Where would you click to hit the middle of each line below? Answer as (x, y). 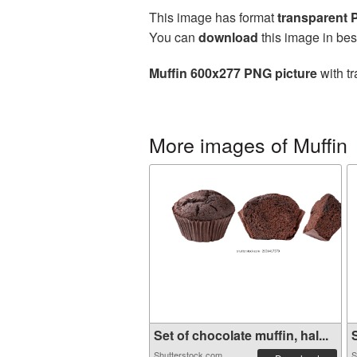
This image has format (213, 17)
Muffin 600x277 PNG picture (233, 73)
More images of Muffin (248, 144)
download (228, 37)
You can (174, 37)
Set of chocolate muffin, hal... (241, 335)
